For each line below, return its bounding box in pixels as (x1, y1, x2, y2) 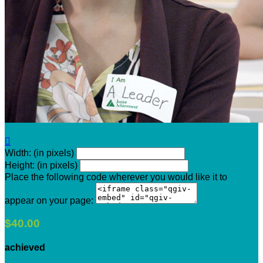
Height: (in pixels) (5, 160, 77, 170)
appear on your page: (5, 195, 93, 205)
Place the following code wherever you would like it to (5, 171, 227, 182)
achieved (5, 242, 45, 252)
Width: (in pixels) (5, 147, 74, 158)
